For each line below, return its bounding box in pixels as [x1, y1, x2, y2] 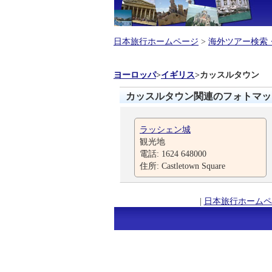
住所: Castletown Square [140, 161, 225, 171]
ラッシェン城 [140, 124, 191, 134]
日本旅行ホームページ [114, 36, 199, 46]
